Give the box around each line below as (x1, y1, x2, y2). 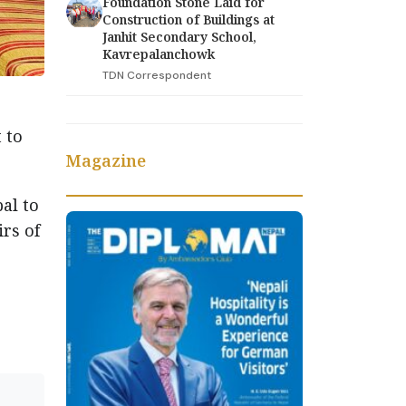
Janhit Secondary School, (102, 27, 256, 45)
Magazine (66, 149, 146, 171)
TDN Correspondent (102, 67, 211, 82)
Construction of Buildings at (102, 10, 275, 28)
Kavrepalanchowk (102, 44, 215, 63)
